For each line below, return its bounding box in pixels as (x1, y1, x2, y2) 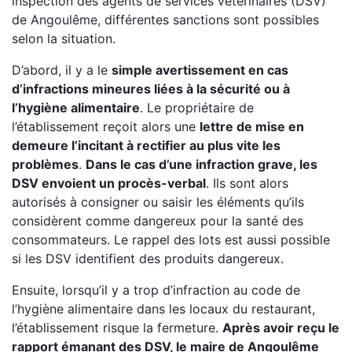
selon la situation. (12, 31, 115, 46)
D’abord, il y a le (12, 62, 112, 78)
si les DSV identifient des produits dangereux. (12, 251, 284, 266)
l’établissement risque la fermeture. (12, 320, 222, 335)
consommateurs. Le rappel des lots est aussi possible (12, 232, 330, 247)
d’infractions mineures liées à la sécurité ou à (12, 81, 290, 97)
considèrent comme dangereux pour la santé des (12, 213, 303, 229)
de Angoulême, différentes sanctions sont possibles (12, 12, 319, 27)
